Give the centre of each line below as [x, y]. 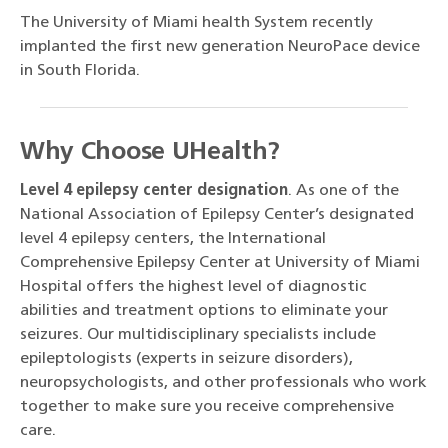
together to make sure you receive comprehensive [207, 407]
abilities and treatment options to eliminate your [204, 311]
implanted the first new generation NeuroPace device [220, 47]
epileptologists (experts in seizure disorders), [186, 359]
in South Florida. [80, 71]
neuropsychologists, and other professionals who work [223, 383]
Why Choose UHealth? [150, 153]
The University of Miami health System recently [196, 23]
